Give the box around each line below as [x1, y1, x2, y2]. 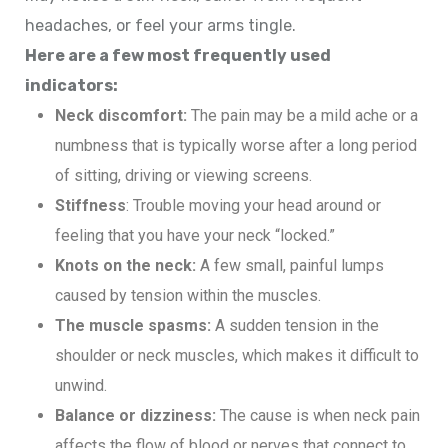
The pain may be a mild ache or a [187, 105, 418, 125]
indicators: [25, 75, 118, 95]
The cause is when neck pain [216, 405, 420, 425]
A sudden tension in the [211, 315, 379, 335]
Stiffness [55, 195, 126, 215]
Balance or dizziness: [55, 405, 216, 425]
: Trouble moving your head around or [126, 195, 381, 215]
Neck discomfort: [55, 105, 187, 125]
